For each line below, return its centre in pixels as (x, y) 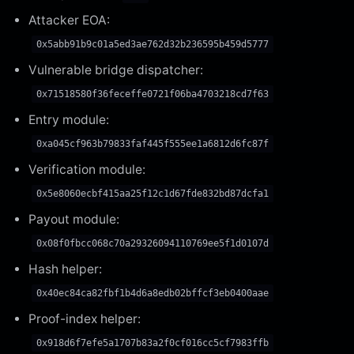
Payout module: (74, 219)
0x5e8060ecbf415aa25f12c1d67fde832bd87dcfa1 (153, 193)
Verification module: (87, 169)
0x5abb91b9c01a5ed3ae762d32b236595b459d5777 (153, 44)
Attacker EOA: (69, 20)
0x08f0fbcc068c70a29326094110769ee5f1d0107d (153, 243)
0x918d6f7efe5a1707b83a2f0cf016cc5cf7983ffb (153, 343)
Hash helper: (65, 269)
